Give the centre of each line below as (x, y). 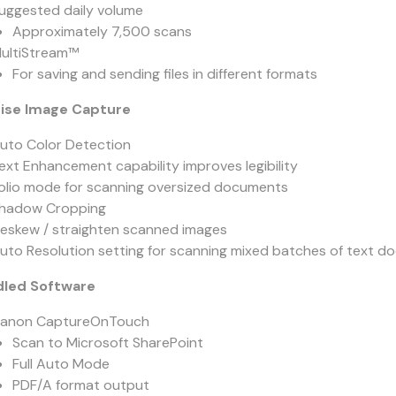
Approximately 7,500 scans (102, 31)
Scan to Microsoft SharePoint (107, 343)
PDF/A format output (80, 385)
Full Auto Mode (61, 364)
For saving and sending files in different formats (164, 74)
